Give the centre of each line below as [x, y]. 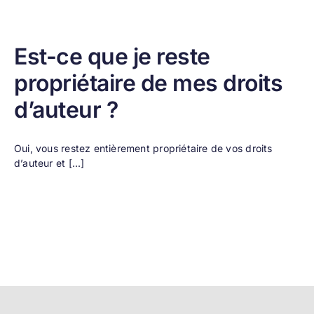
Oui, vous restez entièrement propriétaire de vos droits [143, 148]
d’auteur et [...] [49, 163]
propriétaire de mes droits [149, 83]
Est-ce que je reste [112, 56]
